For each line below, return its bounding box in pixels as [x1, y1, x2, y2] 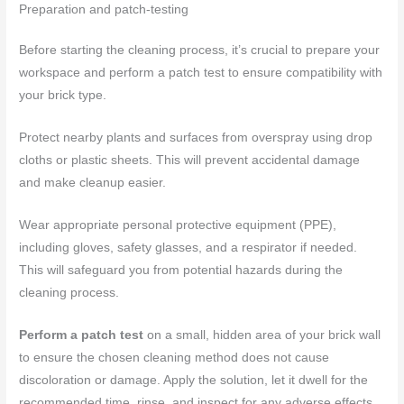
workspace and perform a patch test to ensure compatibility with [19, 66, 383, 80]
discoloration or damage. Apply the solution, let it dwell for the [19, 372, 369, 387]
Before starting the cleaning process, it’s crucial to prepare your [19, 43, 381, 58]
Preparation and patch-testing [19, 3, 189, 17]
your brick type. [19, 88, 107, 103]
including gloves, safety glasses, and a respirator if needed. [19, 240, 358, 254]
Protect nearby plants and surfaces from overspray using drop [19, 130, 373, 144]
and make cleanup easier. [19, 175, 167, 189]
